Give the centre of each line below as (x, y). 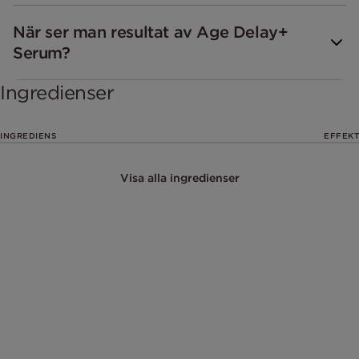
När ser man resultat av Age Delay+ (151, 32)
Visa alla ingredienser (179, 178)
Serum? (42, 52)
